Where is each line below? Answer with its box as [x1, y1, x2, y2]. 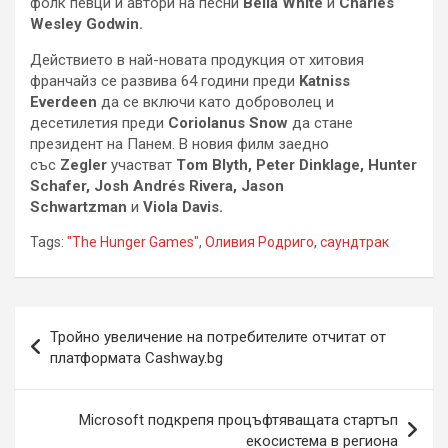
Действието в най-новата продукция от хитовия [30, 51, 364, 70]
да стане [288, 114, 353, 133]
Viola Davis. [143, 198, 223, 217]
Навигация [14, 307, 145, 337]
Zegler [60, 156, 107, 175]
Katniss [299, 72, 350, 91]
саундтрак [320, 234, 389, 251]
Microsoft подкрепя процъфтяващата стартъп [79, 411, 398, 430]
